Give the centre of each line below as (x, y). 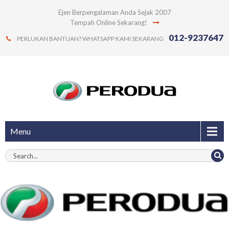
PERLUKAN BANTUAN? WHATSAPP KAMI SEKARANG (89, 39)
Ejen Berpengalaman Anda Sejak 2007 (114, 12)
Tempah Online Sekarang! (109, 22)
